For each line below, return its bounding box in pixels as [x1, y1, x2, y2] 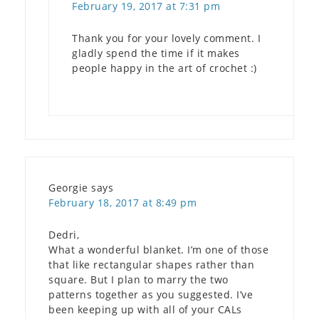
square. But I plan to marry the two [48, 272, 229, 286]
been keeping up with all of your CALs [48, 302, 242, 316]
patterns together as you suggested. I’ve [48, 287, 253, 301]
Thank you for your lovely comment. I [72, 31, 261, 45]
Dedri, [48, 227, 79, 241]
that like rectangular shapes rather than [48, 257, 254, 271]
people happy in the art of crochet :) [72, 61, 257, 75]
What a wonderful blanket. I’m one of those [48, 242, 268, 256]
